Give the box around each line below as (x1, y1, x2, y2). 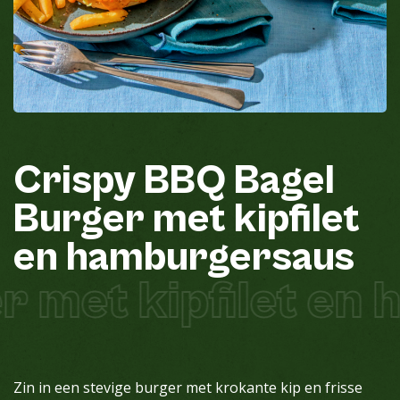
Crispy (13, 156, 136, 204)
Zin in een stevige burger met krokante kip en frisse (13, 377, 362, 397)
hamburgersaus (66, 233, 354, 281)
